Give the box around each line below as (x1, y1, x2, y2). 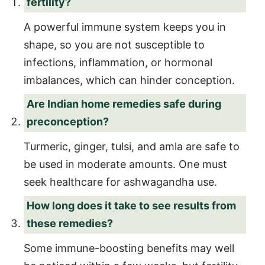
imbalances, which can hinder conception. (24, 73, 235, 86)
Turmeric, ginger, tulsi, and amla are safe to (24, 140, 240, 153)
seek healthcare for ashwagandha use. (24, 175, 217, 188)
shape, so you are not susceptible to (24, 38, 205, 51)
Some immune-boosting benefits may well (24, 241, 234, 254)
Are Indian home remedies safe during (27, 97, 221, 110)
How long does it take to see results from (27, 199, 236, 212)
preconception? (27, 115, 109, 128)
